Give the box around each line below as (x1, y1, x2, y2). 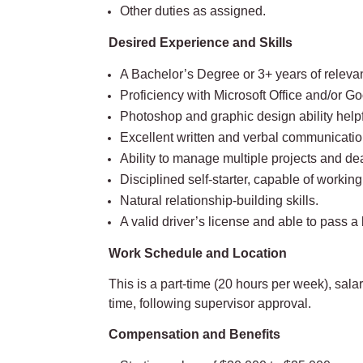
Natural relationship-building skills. (120, 193, 319, 207)
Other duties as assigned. (120, 3, 267, 18)
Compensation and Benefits (109, 327, 281, 341)
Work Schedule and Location (109, 246, 288, 260)
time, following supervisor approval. (109, 296, 315, 310)
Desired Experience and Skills (109, 35, 293, 49)
